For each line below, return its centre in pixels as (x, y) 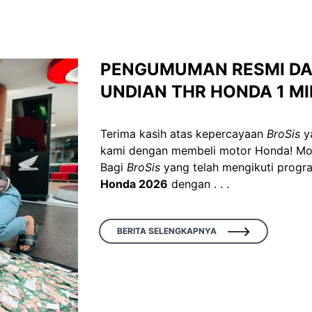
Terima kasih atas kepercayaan (183, 134)
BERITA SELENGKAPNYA (166, 231)
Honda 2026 (134, 184)
